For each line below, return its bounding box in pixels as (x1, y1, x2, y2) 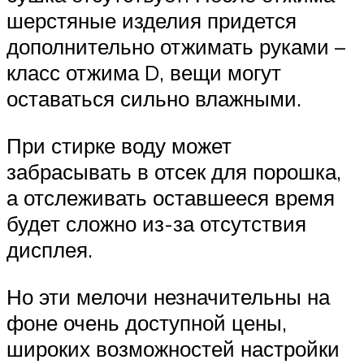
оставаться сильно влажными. (6, 85, 301, 112)
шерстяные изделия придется (6, 7, 297, 34)
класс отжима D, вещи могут (6, 59, 281, 86)
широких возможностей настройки (6, 335, 340, 362)
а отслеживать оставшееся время (6, 184, 335, 211)
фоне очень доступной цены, (6, 309, 287, 336)
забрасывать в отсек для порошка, (6, 158, 341, 185)
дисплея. (6, 236, 93, 263)
